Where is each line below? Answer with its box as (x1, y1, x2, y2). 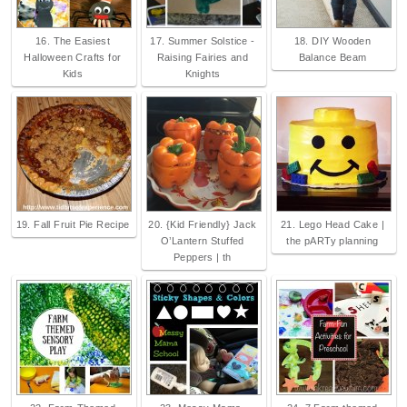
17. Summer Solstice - (150, 35, 255, 47)
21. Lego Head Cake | (280, 219, 384, 231)
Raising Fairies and (156, 52, 249, 64)
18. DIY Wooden (293, 35, 372, 47)
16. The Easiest (35, 35, 110, 47)
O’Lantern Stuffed (161, 235, 244, 247)
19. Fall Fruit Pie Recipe (15, 219, 130, 231)
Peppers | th (174, 252, 232, 263)
